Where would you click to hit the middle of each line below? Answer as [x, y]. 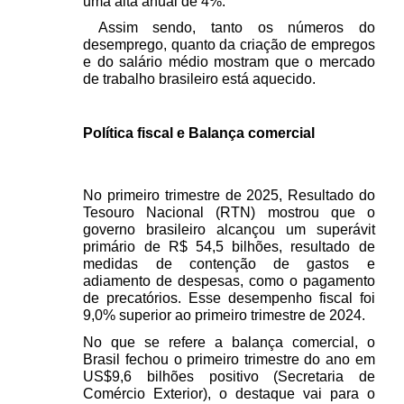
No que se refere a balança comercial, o [229, 342]
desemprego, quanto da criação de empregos [229, 45]
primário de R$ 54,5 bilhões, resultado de [229, 247]
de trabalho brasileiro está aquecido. [200, 79]
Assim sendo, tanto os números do [229, 28]
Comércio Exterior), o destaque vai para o [229, 393]
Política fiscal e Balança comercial [199, 133]
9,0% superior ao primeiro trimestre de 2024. [226, 316]
